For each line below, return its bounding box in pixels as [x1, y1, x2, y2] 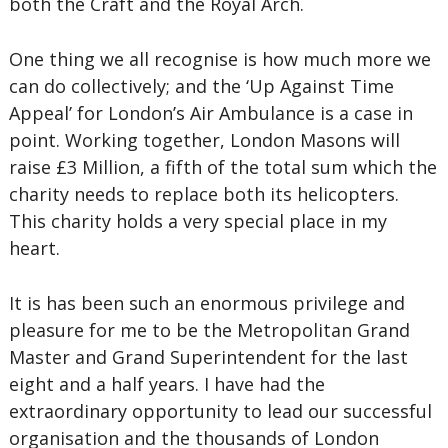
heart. [8, 236, 60, 260]
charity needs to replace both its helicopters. [8, 182, 399, 206]
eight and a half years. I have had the [8, 372, 325, 396]
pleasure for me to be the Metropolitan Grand [8, 318, 410, 342]
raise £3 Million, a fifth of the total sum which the [8, 155, 437, 179]
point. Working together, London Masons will [8, 128, 400, 152]
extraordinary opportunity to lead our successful [8, 399, 432, 423]
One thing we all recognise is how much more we [8, 47, 431, 71]
